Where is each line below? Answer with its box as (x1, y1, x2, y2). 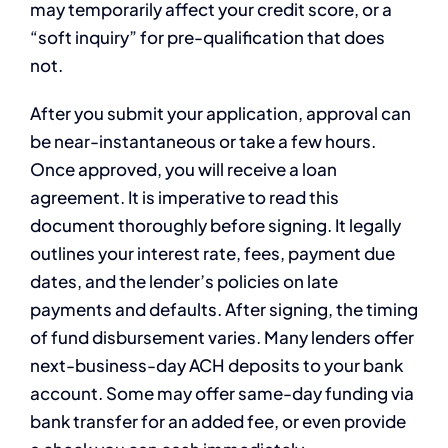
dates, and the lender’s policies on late (30, 270, 338, 293)
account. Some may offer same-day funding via (30, 382, 414, 405)
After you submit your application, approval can (30, 102, 411, 125)
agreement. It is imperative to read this (30, 186, 339, 209)
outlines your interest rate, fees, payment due (30, 242, 395, 265)
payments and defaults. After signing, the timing (30, 298, 418, 321)
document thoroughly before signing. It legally (30, 214, 401, 237)
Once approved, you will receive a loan (30, 158, 337, 181)
